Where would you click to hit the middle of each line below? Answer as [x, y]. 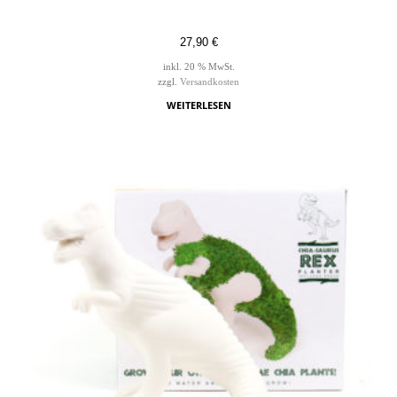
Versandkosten [210, 82]
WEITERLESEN [198, 105]
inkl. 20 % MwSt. [198, 67]
